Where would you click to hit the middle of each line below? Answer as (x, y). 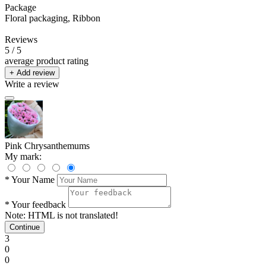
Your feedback (39, 204)
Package (20, 7)
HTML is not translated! (72, 215)
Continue (25, 227)
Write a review (32, 84)
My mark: (23, 156)
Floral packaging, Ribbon (53, 18)
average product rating (47, 61)
